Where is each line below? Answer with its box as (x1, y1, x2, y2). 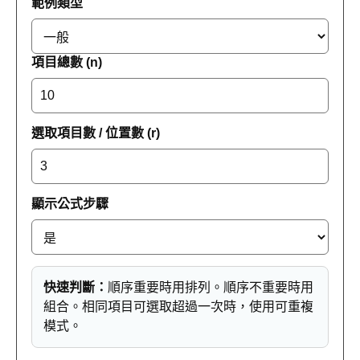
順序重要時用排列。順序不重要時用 (108, 280, 313, 294)
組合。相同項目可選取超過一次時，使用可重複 (43, 300, 313, 313)
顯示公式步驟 (31, 197, 108, 211)
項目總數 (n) (31, 55, 102, 69)
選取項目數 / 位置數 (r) (31, 126, 160, 140)
